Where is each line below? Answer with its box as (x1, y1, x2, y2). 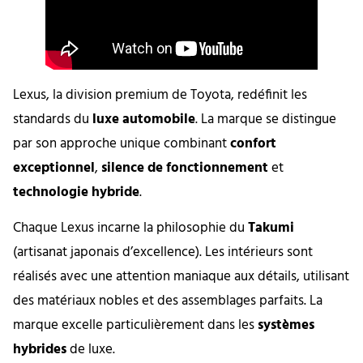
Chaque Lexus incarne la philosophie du (13, 217, 248, 240)
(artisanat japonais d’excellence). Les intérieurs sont (13, 241, 313, 264)
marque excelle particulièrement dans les (13, 314, 258, 337)
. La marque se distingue (195, 108, 336, 130)
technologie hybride (13, 181, 139, 203)
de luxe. (66, 339, 115, 361)
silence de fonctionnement (101, 156, 268, 179)
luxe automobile (92, 108, 195, 130)
